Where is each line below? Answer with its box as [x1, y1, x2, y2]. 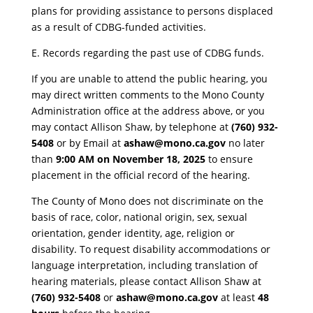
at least [217, 291, 258, 305]
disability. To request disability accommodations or [31, 242, 270, 256]
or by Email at [53, 136, 124, 150]
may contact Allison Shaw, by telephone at [31, 120, 231, 134]
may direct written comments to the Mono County [31, 88, 264, 102]
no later [225, 136, 265, 150]
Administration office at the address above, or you [31, 104, 265, 118]
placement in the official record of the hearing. [31, 168, 250, 182]
